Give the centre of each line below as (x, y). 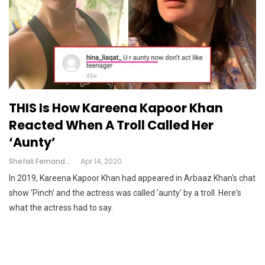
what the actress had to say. (61, 207)
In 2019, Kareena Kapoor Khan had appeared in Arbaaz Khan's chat (132, 178)
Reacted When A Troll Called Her (111, 125)
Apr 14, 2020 (101, 161)
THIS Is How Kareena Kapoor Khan (116, 108)
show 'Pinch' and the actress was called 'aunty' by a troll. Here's (125, 193)
